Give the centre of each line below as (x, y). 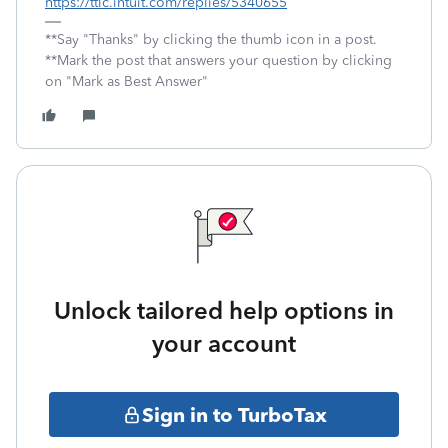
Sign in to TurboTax (234, 414)
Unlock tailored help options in (224, 310)
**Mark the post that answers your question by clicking (218, 60)
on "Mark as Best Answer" (126, 81)
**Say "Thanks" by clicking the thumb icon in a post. (211, 39)
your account (224, 343)
